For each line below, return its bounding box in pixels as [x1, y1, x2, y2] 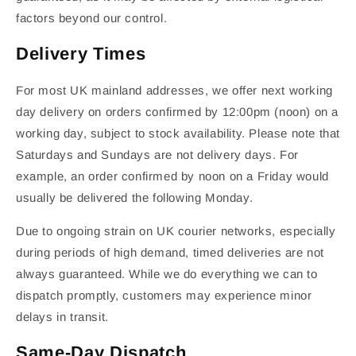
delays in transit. [16, 310, 109, 324]
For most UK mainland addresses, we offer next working [16, 83, 333, 98]
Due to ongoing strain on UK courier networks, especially [16, 224, 336, 238]
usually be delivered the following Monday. [16, 191, 253, 205]
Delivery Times [16, 43, 146, 64]
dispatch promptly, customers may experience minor [16, 288, 312, 303]
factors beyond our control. [16, 10, 168, 25]
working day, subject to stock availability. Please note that [16, 126, 341, 141]
